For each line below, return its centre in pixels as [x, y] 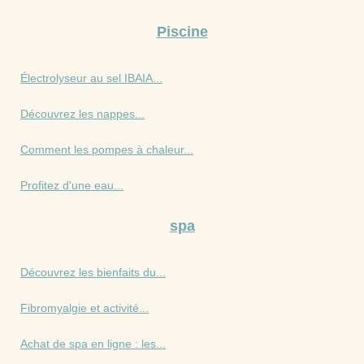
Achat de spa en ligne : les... [93, 343]
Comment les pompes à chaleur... [107, 149]
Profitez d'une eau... [72, 185]
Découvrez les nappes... [82, 113]
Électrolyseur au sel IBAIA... [91, 78]
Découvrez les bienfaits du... [93, 272]
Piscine [182, 31]
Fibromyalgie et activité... [84, 308]
